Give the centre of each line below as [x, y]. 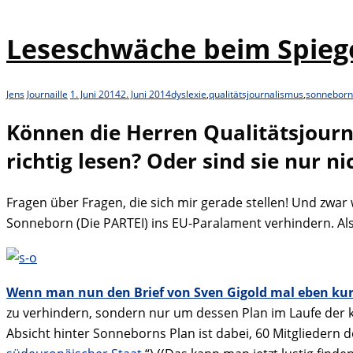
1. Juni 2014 [95, 95]
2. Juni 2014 [146, 95]
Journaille [47, 95]
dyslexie [189, 95]
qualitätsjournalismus [256, 95]
